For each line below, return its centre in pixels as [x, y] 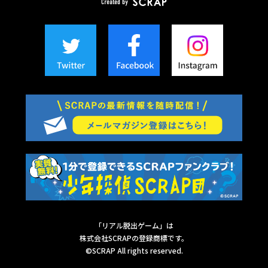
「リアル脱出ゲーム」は [134, 225]
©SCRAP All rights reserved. [134, 250]
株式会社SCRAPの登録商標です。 [134, 237]
